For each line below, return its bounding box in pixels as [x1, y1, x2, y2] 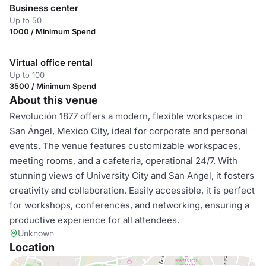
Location [9, 241, 55, 254]
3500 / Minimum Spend [9, 81, 96, 91]
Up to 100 [9, 70, 45, 80]
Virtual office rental [9, 57, 93, 68]
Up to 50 [9, 15, 42, 25]
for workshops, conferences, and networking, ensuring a [9, 199, 249, 211]
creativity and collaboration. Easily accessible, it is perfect [9, 185, 255, 196]
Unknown [18, 228, 54, 238]
